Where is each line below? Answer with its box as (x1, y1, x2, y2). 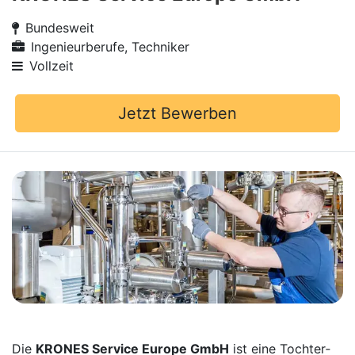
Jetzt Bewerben (118, 104, 237, 123)
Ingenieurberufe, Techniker (31, 39, 189, 55)
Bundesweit (25, 20, 94, 36)
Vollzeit (29, 58, 74, 74)
